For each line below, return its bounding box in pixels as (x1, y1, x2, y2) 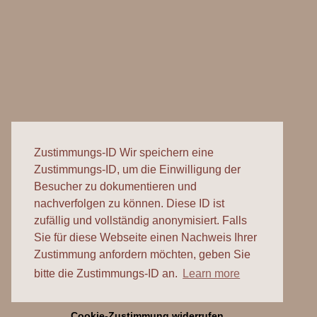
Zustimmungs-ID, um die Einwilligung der (34, 163, 241, 176)
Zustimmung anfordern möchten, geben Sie (34, 248, 250, 261)
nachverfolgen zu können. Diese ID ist (34, 197, 224, 210)
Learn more (183, 267, 241, 280)
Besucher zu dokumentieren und (34, 180, 197, 193)
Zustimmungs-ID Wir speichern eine (34, 146, 214, 159)
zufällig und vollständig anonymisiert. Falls (34, 214, 247, 227)
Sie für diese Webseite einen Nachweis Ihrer (34, 231, 257, 244)
